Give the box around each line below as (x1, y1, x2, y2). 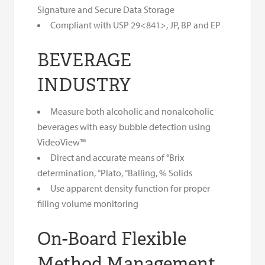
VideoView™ (37, 135, 86, 148)
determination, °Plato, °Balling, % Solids (37, 166, 193, 179)
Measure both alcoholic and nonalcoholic (50, 105, 214, 117)
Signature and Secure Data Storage (37, 3, 175, 15)
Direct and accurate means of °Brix (50, 151, 185, 163)
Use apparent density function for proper (50, 182, 211, 194)
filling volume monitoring (37, 197, 139, 209)
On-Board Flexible (37, 227, 187, 250)
